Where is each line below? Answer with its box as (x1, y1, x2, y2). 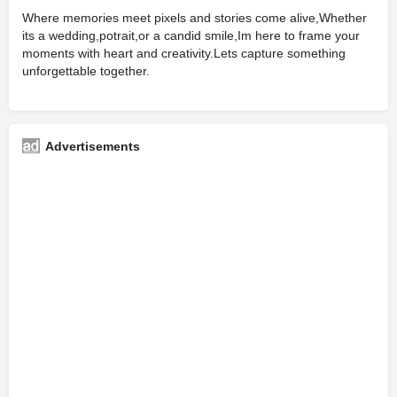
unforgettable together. (22, 64, 150, 78)
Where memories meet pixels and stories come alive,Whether (22, 11, 367, 25)
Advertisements (45, 139, 140, 153)
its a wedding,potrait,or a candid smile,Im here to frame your (22, 28, 360, 43)
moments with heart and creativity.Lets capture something (22, 46, 346, 60)
